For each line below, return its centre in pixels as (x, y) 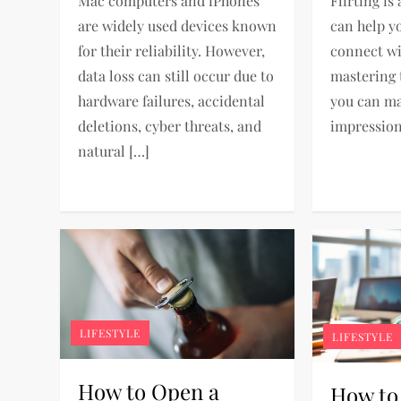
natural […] (114, 150)
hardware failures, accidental (172, 100)
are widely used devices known (178, 25)
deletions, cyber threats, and (170, 125)
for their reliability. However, (172, 50)
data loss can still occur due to (176, 75)
